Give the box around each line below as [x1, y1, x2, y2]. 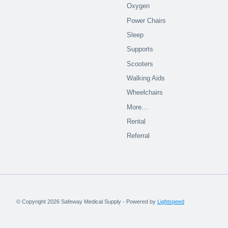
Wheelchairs [127, 89, 163, 97]
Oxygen [127, 2, 150, 10]
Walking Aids [127, 74, 165, 82]
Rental [127, 118, 146, 126]
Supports [127, 45, 154, 53]
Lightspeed [157, 198, 184, 205]
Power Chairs [127, 16, 166, 24]
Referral [127, 132, 150, 140]
